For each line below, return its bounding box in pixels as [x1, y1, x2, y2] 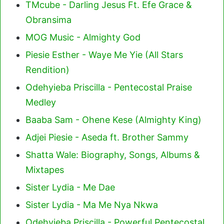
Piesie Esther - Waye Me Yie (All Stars [25, 49, 183, 60]
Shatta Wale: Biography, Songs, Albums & [25, 149, 200, 160]
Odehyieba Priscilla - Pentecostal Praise [25, 81, 192, 92]
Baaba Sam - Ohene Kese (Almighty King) [25, 114, 201, 125]
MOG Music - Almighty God [25, 31, 140, 42]
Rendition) [25, 64, 69, 75]
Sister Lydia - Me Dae [25, 181, 115, 192]
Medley [25, 96, 56, 107]
